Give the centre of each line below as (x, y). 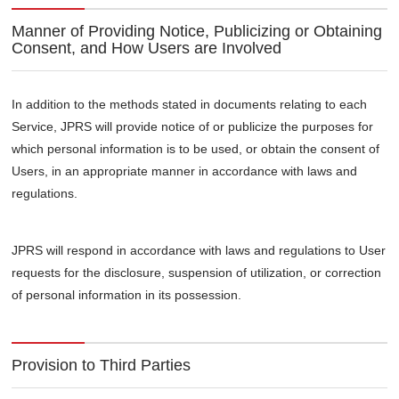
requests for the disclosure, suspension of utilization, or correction (197, 273)
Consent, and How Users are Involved (147, 49)
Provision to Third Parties (102, 366)
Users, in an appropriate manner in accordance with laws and (185, 171)
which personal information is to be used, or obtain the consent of (196, 149)
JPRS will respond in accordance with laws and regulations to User (199, 251)
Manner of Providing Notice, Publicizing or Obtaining (197, 32)
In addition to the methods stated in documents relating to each (190, 105)
